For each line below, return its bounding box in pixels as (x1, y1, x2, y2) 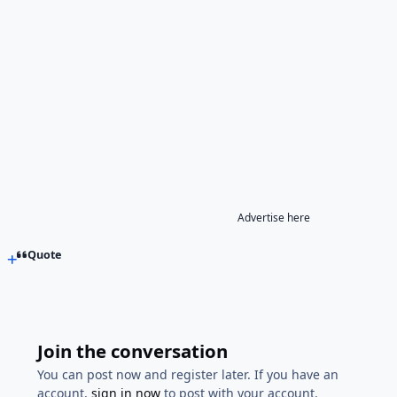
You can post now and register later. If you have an (37, 365, 339, 383)
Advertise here (237, 209, 311, 225)
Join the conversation (37, 338, 229, 363)
